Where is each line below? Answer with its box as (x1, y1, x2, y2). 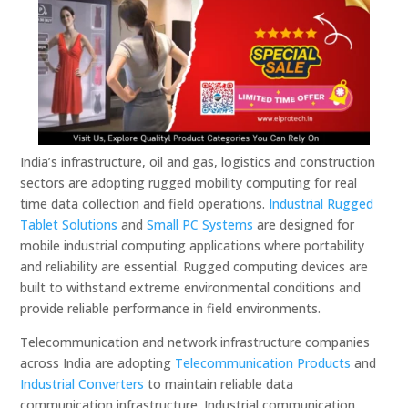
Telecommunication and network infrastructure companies (20, 332, 371, 351)
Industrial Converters (20, 374, 145, 393)
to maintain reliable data (144, 374, 294, 393)
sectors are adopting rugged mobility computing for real (20, 173, 358, 191)
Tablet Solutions (20, 215, 118, 233)
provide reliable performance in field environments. (20, 299, 321, 317)
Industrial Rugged (269, 194, 374, 212)
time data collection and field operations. (20, 194, 270, 212)
